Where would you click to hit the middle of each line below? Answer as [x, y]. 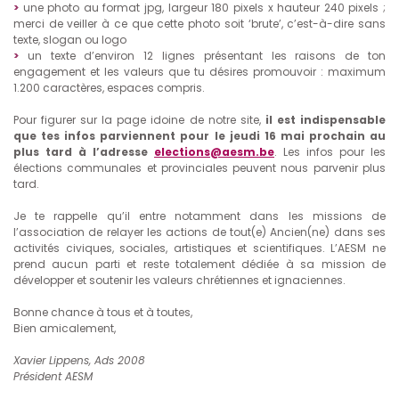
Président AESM [53, 377]
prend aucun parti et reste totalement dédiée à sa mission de [199, 265]
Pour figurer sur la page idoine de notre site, [139, 120]
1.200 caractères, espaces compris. [109, 88]
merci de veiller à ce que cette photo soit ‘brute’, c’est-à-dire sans [199, 24]
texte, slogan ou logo [70, 40]
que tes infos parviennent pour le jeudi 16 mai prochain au [199, 136]
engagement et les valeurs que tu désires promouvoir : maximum [199, 72]
